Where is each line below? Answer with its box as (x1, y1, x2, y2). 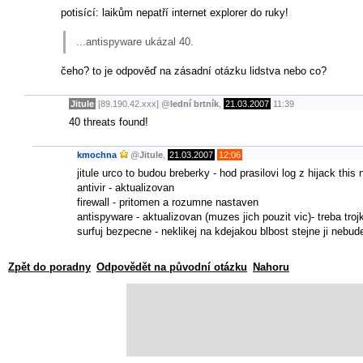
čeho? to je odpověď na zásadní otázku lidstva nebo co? (61, 64, 327, 77)
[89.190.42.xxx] (96, 99, 161, 109)
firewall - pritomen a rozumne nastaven (77, 195, 258, 208)
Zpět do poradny (8, 260, 91, 273)
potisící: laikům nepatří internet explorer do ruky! (61, 6, 288, 19)
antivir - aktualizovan (77, 181, 174, 194)
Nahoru (253, 260, 289, 273)
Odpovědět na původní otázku (96, 260, 247, 273)
